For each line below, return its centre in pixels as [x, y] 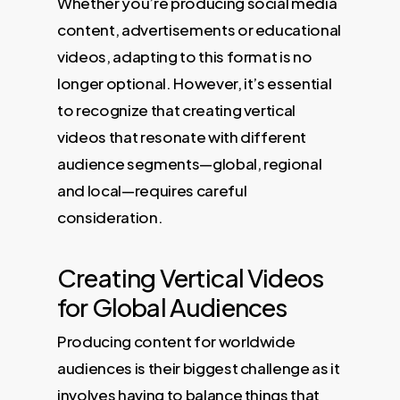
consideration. [110, 217]
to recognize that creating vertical [177, 110]
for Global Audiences [172, 306]
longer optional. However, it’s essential [195, 83]
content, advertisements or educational [200, 30]
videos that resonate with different [182, 137]
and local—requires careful [152, 191]
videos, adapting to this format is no [185, 57]
